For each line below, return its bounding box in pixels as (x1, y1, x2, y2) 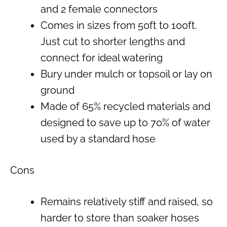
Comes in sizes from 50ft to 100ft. (41, 19, 197, 31)
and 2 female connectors (41, 3, 158, 15)
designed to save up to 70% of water (41, 116, 210, 129)
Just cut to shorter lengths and (41, 35, 185, 48)
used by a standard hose (41, 132, 156, 145)
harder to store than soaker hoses (41, 211, 199, 224)
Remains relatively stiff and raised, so (41, 195, 213, 208)
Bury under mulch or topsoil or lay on (41, 67, 212, 80)
